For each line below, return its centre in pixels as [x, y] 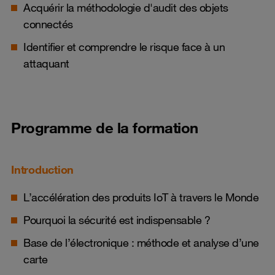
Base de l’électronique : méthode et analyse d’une [141, 242]
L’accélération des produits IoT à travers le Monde [141, 197]
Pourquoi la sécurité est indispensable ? [117, 220]
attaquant [46, 63]
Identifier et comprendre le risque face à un [124, 47]
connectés [48, 24]
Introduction [42, 169]
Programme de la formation [105, 128]
